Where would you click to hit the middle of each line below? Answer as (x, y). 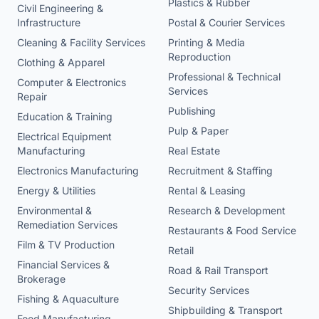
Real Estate (194, 151)
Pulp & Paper (198, 131)
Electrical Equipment (64, 137)
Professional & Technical (224, 77)
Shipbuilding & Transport (225, 310)
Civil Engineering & (60, 9)
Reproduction (199, 57)
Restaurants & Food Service (232, 231)
